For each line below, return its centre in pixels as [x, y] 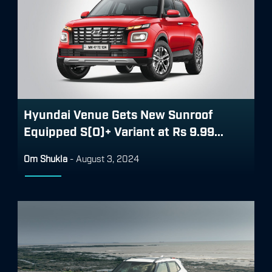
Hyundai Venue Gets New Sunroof [118, 113]
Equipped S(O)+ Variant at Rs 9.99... [124, 130]
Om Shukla [46, 158]
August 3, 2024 [107, 158]
